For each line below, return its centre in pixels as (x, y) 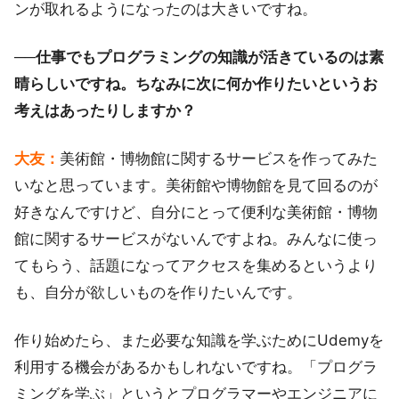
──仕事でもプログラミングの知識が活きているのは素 (199, 57)
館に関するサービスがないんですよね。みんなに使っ (196, 238)
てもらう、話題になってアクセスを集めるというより (196, 265)
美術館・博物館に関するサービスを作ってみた (219, 158)
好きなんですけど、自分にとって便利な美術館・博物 (196, 212)
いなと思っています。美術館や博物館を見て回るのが (196, 185)
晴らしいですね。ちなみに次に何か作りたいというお (196, 83)
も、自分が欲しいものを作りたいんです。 (158, 292)
